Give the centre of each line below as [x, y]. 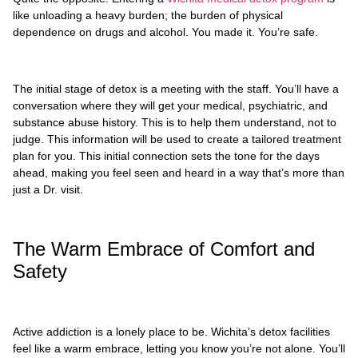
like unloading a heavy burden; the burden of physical [148, 16]
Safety [40, 271]
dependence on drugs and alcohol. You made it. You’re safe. [167, 32]
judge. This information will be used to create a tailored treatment [177, 139]
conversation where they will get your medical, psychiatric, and [170, 105]
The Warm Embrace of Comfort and [164, 249]
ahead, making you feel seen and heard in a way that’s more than [179, 172]
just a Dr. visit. [50, 189]
